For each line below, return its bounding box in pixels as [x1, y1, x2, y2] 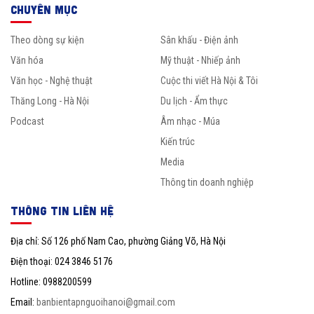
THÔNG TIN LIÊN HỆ [11, 204, 114, 218]
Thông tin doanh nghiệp [161, 177, 254, 189]
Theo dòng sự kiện [11, 34, 84, 46]
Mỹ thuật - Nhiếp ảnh [161, 55, 240, 67]
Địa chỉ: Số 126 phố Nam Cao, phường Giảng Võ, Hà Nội [11, 235, 226, 247]
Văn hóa [11, 55, 43, 67]
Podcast [11, 116, 44, 128]
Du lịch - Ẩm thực [161, 95, 228, 107]
